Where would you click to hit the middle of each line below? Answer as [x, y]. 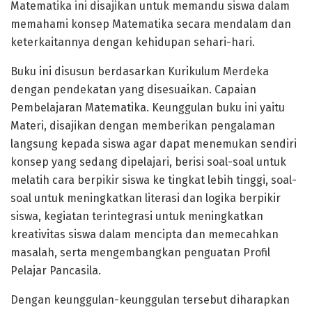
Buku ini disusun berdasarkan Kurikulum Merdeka [140, 72]
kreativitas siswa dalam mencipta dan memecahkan [145, 235]
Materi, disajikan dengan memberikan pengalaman [143, 126]
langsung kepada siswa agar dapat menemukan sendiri [154, 144]
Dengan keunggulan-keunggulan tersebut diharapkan [150, 300]
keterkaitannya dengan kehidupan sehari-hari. [133, 42]
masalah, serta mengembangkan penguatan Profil [140, 253]
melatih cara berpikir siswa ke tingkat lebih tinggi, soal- [154, 180]
